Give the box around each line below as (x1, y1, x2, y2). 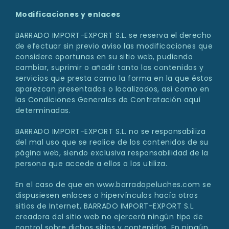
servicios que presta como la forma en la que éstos (15, 73, 213, 84)
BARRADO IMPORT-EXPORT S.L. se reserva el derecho (15, 30, 212, 41)
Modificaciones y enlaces (15, 9, 121, 20)
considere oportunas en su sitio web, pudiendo (15, 52, 193, 62)
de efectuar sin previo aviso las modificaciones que (15, 41, 213, 52)
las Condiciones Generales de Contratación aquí (15, 95, 201, 105)
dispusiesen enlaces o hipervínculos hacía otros (15, 190, 198, 201)
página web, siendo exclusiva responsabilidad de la (15, 148, 209, 158)
